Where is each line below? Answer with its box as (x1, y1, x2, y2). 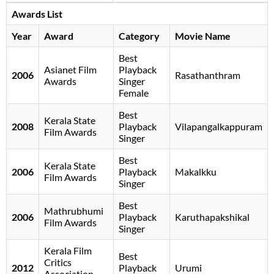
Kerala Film (44, 245, 92, 257)
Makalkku (175, 166, 217, 178)
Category (119, 30, 160, 42)
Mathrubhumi (44, 205, 103, 217)
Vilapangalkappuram (175, 120, 262, 133)
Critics (44, 256, 72, 268)
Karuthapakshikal (175, 211, 250, 223)
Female (119, 87, 149, 99)
